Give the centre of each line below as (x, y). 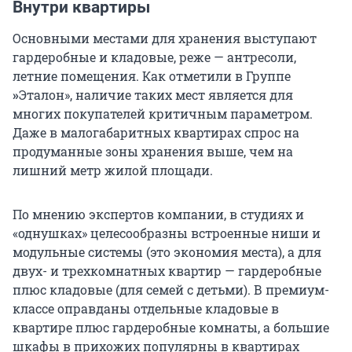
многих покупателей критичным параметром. (163, 114)
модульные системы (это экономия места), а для (167, 252)
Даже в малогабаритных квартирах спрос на (156, 133)
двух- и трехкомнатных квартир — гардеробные (167, 271)
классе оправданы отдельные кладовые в (146, 309)
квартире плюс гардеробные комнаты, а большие (171, 328)
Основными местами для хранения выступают (165, 38)
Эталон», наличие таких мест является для (156, 95)
